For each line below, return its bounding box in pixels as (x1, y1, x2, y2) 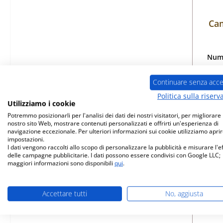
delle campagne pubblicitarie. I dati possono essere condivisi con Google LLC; (7, 150, 221, 159)
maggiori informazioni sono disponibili (7, 158, 114, 167)
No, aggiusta (165, 188, 203, 198)
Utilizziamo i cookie (7, 98, 75, 108)
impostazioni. (7, 134, 44, 143)
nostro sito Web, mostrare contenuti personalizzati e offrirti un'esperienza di (7, 118, 219, 127)
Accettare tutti (42, 188, 87, 198)
